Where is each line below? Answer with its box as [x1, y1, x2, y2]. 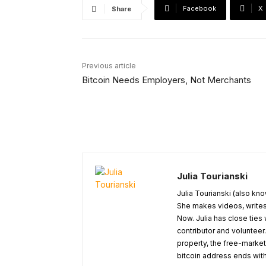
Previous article [82, 61, 136, 71]
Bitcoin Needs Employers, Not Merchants [82, 74, 251, 86]
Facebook [183, 4, 216, 13]
